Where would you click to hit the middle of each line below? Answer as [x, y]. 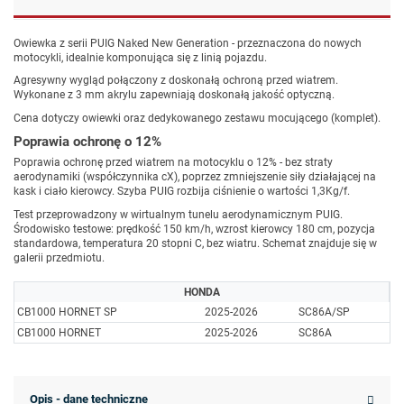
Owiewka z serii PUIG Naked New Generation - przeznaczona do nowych [188, 43]
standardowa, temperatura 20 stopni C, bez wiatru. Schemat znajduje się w [195, 243]
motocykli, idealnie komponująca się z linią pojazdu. [140, 57]
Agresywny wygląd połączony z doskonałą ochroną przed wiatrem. [176, 81]
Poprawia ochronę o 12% [87, 142]
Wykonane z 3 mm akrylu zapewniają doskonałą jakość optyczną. [174, 95]
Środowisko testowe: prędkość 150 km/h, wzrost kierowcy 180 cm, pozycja [194, 229]
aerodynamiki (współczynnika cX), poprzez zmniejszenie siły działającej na [195, 177]
